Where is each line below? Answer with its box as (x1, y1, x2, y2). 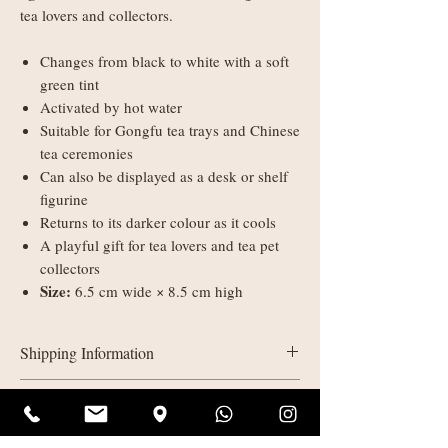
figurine (40, 189, 88, 210)
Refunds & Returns (20, 395, 142, 417)
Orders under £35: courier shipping (40, 404, 261, 426)
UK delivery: (20, 380, 102, 402)
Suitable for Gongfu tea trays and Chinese (40, 120, 300, 141)
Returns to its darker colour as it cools (40, 212, 276, 233)
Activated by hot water (40, 97, 182, 118)
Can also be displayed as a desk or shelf (40, 166, 288, 187)
